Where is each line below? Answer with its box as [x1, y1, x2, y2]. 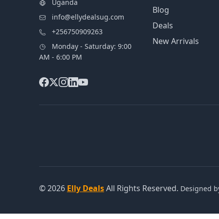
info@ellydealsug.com [52, 12, 124, 22]
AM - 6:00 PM [39, 52, 82, 62]
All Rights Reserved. [104, 182, 180, 194]
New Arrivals [153, 35, 199, 46]
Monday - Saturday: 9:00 [52, 41, 131, 51]
